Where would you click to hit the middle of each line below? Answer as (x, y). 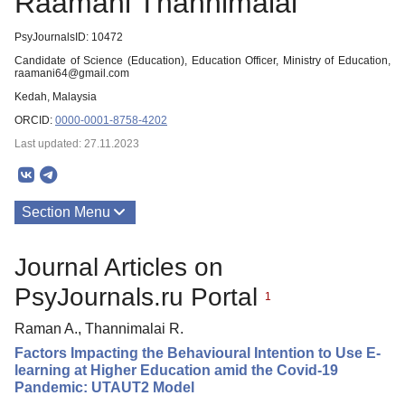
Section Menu (66, 212)
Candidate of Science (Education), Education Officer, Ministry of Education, (202, 61)
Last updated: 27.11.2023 (77, 144)
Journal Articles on (119, 267)
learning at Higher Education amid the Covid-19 (176, 370)
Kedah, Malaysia (56, 97)
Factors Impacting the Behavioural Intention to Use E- (198, 353)
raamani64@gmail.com (72, 73)
